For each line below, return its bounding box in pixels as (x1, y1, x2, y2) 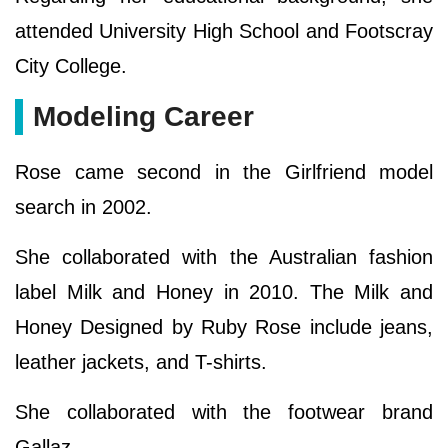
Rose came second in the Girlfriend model (15, 160, 433, 183)
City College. (15, 54, 133, 77)
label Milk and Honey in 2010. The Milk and (15, 280, 433, 303)
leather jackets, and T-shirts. (15, 350, 273, 373)
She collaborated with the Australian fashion (15, 245, 433, 268)
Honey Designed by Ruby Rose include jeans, (15, 315, 433, 338)
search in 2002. (15, 195, 158, 218)
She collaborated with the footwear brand (15, 400, 433, 423)
